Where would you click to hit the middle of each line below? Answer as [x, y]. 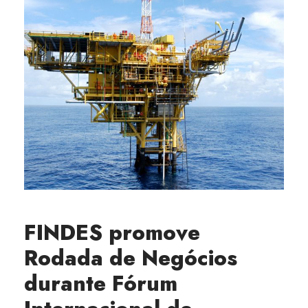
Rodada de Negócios [131, 258]
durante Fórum [101, 284]
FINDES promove [112, 233]
